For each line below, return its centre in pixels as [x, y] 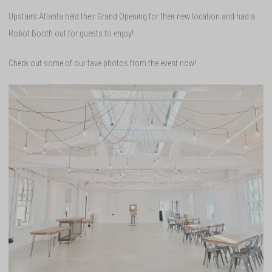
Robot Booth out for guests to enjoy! [71, 33]
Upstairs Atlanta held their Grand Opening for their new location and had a [132, 16]
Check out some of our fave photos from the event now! [102, 63]
